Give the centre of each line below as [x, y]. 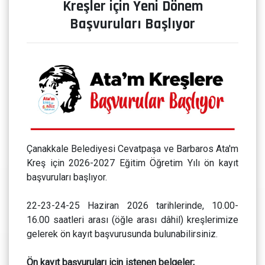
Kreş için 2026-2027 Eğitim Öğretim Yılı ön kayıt [132, 163]
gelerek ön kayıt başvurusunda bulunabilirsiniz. [122, 234]
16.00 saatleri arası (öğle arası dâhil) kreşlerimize [132, 220]
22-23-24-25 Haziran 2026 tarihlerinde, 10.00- [132, 206]
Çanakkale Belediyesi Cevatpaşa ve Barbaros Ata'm [132, 149]
